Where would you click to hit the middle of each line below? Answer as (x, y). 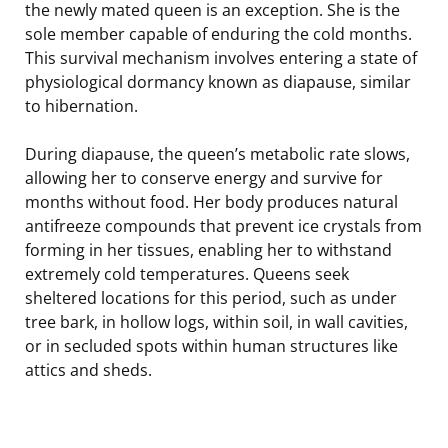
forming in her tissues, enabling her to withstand (208, 249)
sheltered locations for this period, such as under (211, 297)
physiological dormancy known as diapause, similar (218, 81)
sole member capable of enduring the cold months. (218, 33)
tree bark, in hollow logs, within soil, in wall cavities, (216, 321)
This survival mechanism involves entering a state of (221, 57)
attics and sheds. (88, 369)
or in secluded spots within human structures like (211, 345)
